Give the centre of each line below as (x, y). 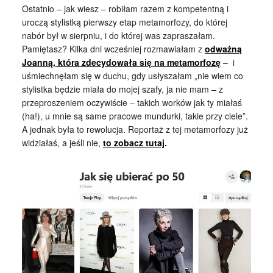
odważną (223, 49)
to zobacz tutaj (133, 143)
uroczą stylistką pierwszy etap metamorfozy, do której (124, 22)
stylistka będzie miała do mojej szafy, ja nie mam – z (122, 89)
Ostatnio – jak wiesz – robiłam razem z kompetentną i (125, 9)
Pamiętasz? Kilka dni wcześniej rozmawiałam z (113, 49)
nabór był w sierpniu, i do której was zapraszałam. (118, 35)
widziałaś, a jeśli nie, (62, 143)
